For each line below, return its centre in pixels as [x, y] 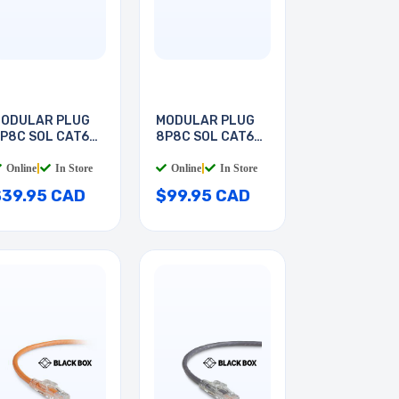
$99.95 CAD [203, 196]
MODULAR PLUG [205, 121]
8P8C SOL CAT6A [209, 137]
